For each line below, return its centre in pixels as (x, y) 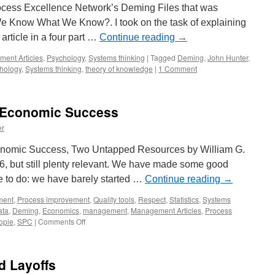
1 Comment (178, 68)
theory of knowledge (119, 68)
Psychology (66, 57)
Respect (152, 199)
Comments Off (62, 221)
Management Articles (166, 210)
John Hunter (228, 57)
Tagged (163, 57)
